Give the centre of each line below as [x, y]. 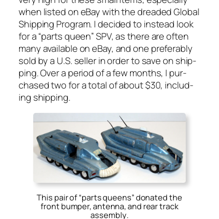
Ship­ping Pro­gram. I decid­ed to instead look [106, 24]
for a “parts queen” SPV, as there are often [104, 36]
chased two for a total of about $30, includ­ [106, 85]
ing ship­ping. [44, 98]
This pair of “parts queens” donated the [109, 198]
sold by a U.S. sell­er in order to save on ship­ [108, 61]
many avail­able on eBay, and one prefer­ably [106, 49]
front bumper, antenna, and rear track [109, 207]
